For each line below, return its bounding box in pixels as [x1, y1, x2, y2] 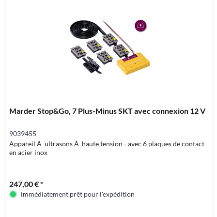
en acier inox [9, 148, 48, 156]
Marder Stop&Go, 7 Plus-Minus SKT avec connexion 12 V [9, 106, 206, 115]
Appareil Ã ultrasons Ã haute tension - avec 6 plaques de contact [9, 139, 205, 148]
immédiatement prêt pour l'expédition [21, 189, 135, 198]
